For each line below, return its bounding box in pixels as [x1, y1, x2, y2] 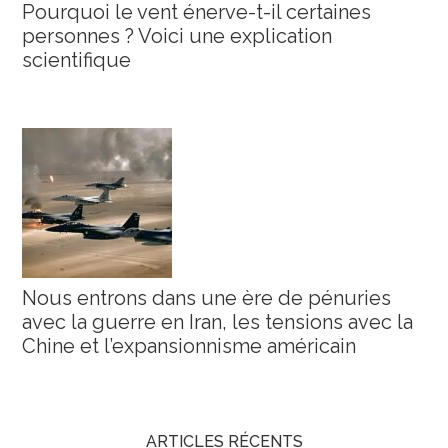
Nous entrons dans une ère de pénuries [22, 285, 392, 310]
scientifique [22, 47, 132, 72]
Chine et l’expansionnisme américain [22, 333, 357, 358]
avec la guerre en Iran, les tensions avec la [22, 309, 414, 334]
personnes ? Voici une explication [22, 23, 333, 48]
